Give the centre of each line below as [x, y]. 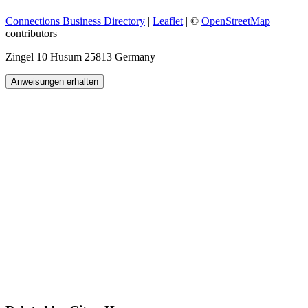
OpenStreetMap [236, 21]
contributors [31, 34]
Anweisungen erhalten [55, 82]
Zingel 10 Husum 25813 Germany [80, 57]
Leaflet [168, 21]
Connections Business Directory [75, 21]
